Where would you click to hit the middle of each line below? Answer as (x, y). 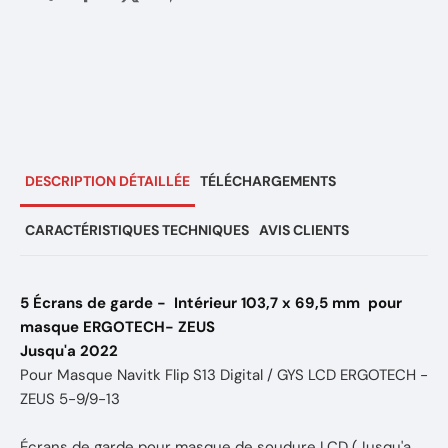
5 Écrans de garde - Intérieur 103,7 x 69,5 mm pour (211, 303)
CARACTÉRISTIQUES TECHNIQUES (137, 230)
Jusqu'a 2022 (69, 351)
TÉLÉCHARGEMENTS (268, 181)
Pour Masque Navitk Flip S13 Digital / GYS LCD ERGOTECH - (224, 375)
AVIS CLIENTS (304, 230)
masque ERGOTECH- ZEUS (119, 327)
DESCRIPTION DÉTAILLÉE (107, 181)
